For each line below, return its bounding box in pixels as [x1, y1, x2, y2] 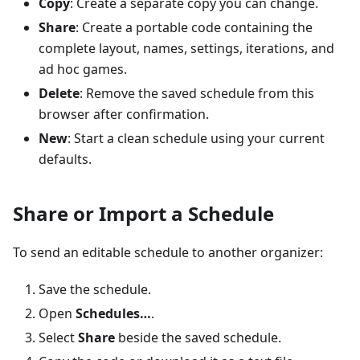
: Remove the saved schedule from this [80, 84, 314, 103]
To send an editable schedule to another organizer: [13, 243, 323, 262]
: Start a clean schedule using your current [67, 129, 325, 148]
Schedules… [76, 305, 151, 323]
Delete [39, 84, 80, 103]
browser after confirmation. [39, 105, 209, 124]
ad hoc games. [39, 60, 127, 79]
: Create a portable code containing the [76, 18, 313, 37]
